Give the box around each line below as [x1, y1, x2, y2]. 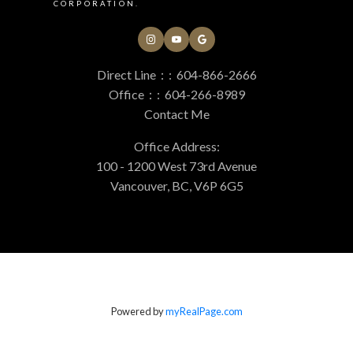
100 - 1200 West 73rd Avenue [96, 158, 257, 174]
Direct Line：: [96, 67, 174, 83]
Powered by [110, 305, 165, 318]
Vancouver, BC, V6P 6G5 [110, 178, 243, 194]
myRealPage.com [165, 305, 243, 318]
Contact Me [143, 106, 210, 122]
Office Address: [133, 139, 220, 154]
